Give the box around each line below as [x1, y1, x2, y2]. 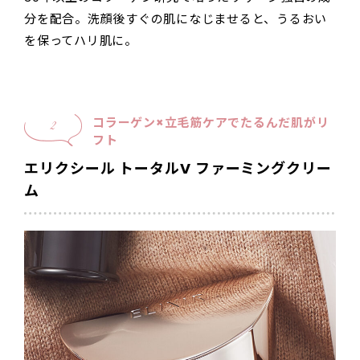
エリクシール [24, 158, 116, 179]
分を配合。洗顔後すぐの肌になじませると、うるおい [24, 10, 327, 28]
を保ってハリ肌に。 [24, 32, 137, 50]
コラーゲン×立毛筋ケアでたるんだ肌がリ [92, 114, 329, 132]
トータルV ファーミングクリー [119, 158, 332, 179]
